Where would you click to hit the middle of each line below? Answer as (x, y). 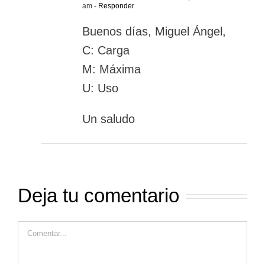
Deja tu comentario (98, 196)
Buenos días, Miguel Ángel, (154, 32)
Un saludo (109, 119)
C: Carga (106, 51)
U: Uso (100, 88)
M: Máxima (112, 70)
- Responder (113, 6)
